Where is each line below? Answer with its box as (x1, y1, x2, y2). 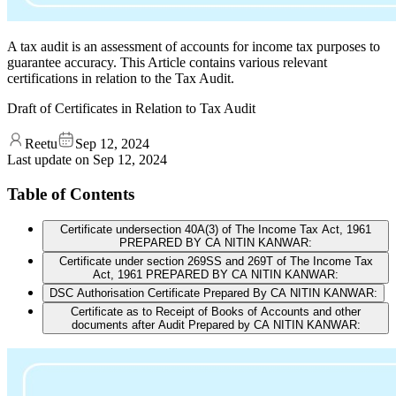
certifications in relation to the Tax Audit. (7, 70, 234, 86)
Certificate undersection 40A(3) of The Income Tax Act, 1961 (60, 223, 371, 237)
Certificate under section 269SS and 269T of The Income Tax (58, 255, 373, 269)
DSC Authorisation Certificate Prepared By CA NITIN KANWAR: (49, 286, 377, 301)
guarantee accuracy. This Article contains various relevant (7, 54, 327, 70)
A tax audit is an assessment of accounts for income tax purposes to (7, 38, 380, 54)
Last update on (7, 151, 93, 167)
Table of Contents (7, 184, 134, 203)
